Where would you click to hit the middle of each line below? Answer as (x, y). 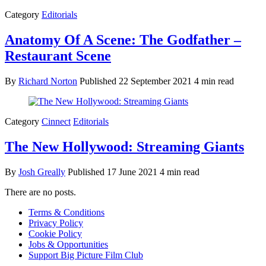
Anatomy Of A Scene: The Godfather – (123, 39)
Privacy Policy (56, 223)
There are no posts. (40, 192)
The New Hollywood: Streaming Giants (124, 146)
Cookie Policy (55, 233)
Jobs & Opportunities (68, 244)
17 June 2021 (133, 172)
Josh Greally (42, 172)
